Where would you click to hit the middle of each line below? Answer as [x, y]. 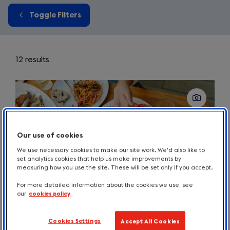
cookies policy [50, 194]
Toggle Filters [55, 15]
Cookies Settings [74, 221]
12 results [32, 59]
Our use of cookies [50, 136]
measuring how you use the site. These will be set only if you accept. [115, 168]
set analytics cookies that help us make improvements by [99, 159]
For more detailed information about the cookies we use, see [105, 185]
